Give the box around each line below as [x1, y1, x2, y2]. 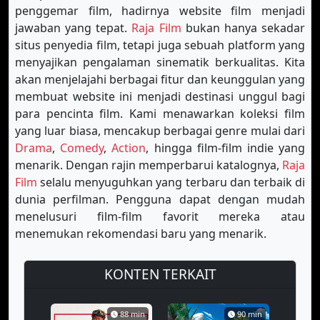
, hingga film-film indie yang [146, 140, 306, 156]
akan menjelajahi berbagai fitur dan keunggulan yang [15, 71, 305, 87]
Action [111, 140, 146, 156]
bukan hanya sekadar [181, 20, 306, 36]
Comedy [60, 140, 104, 156]
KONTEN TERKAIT [104, 265, 216, 284]
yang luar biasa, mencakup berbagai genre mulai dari [15, 123, 305, 139]
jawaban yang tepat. [15, 20, 132, 36]
